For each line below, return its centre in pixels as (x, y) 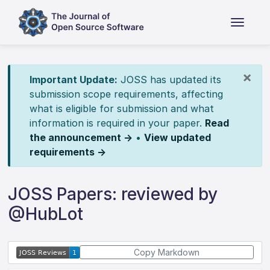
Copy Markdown (166, 253)
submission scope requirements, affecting (126, 94)
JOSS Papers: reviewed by (113, 194)
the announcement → (81, 137)
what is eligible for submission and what (121, 108)
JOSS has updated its (169, 80)
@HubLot (46, 214)
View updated (177, 137)
